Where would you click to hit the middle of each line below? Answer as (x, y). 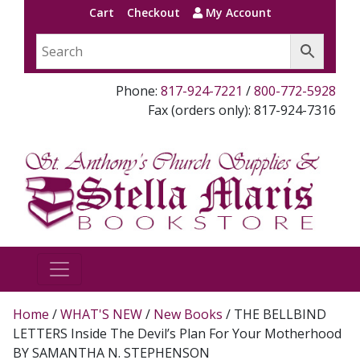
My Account (237, 12)
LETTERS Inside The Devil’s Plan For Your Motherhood (177, 333)
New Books (188, 314)
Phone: (138, 91)
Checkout (153, 12)
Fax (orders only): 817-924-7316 (242, 110)
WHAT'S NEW (101, 314)
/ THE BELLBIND (274, 314)
